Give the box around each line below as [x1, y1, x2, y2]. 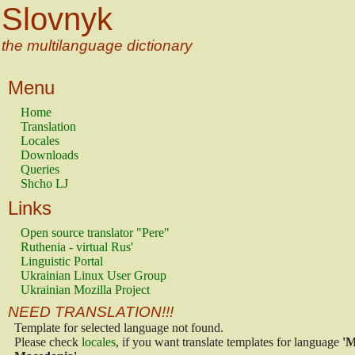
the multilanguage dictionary [2, 37, 193, 54]
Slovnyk [2, 2, 113, 36]
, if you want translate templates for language [116, 335, 342, 349]
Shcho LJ [21, 177, 68, 190]
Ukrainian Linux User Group [21, 269, 166, 282]
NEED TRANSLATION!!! [8, 303, 174, 320]
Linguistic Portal [21, 254, 103, 268]
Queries [21, 162, 59, 176]
